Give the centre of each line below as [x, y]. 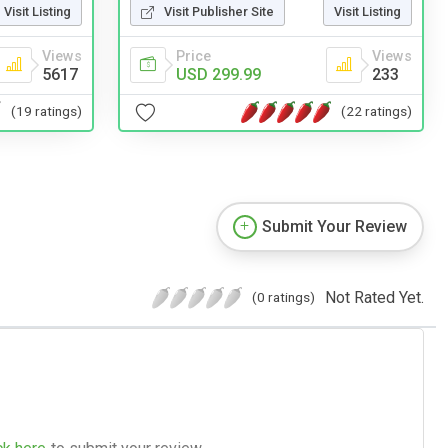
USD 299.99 [218, 74]
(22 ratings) [376, 111]
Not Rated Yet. [374, 297]
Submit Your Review [334, 226]
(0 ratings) [283, 296]
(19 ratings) [46, 111]
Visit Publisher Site [219, 11]
